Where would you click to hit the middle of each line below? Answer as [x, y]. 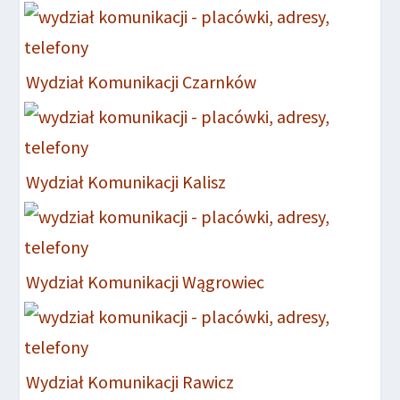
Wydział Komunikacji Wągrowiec [146, 281]
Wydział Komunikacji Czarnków [142, 81]
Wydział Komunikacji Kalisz [126, 181]
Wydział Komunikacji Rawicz [130, 381]
